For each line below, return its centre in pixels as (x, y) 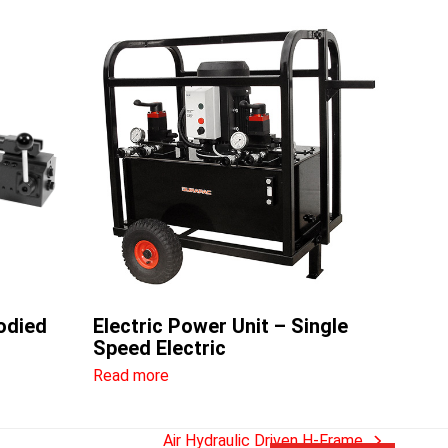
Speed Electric (160, 347)
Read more (131, 375)
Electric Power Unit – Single (221, 325)
